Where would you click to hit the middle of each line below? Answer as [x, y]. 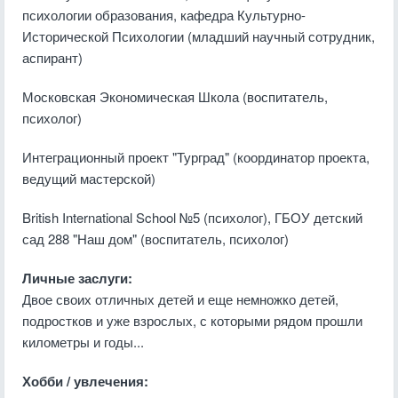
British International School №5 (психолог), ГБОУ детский [192, 217]
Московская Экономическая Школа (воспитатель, [175, 96]
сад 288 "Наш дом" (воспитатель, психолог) [155, 239]
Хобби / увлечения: [85, 381]
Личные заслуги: [77, 278]
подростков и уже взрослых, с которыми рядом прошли [192, 320]
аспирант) [52, 57]
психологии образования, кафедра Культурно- [164, 15]
